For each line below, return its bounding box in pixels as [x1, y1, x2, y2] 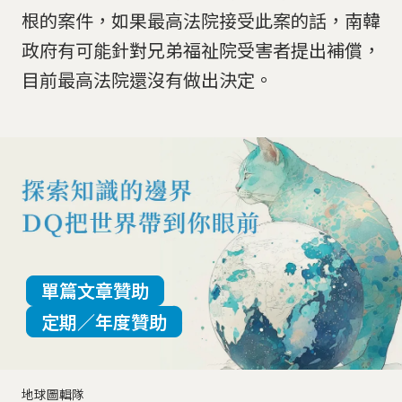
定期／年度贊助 [40, 308, 167, 335]
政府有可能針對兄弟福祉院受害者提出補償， [22, 37, 380, 64]
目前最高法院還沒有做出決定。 [22, 66, 273, 93]
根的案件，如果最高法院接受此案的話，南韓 [22, 7, 380, 34]
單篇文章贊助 [40, 277, 149, 304]
